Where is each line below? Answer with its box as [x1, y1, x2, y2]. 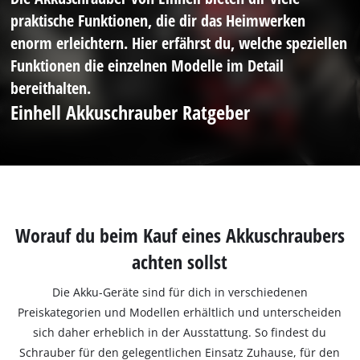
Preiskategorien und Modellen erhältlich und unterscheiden [18, 304, 342, 320]
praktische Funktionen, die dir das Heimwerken [10, 8, 306, 31]
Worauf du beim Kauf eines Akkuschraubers [14, 222, 345, 249]
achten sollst [132, 248, 228, 276]
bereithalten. [10, 76, 92, 99]
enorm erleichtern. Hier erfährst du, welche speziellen [10, 31, 348, 54]
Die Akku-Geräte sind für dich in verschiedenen [51, 284, 308, 300]
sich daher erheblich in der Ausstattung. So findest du [33, 324, 327, 340]
